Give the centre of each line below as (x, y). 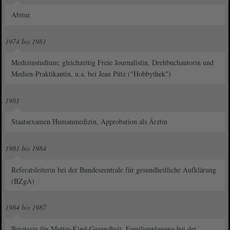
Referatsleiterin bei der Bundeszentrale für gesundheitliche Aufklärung (114, 169)
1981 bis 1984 (26, 148)
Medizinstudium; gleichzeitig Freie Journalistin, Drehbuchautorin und (113, 63)
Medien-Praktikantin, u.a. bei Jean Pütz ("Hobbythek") (91, 74)
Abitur (21, 14)
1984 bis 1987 (26, 207)
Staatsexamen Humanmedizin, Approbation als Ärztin (90, 122)
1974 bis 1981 (26, 41)
